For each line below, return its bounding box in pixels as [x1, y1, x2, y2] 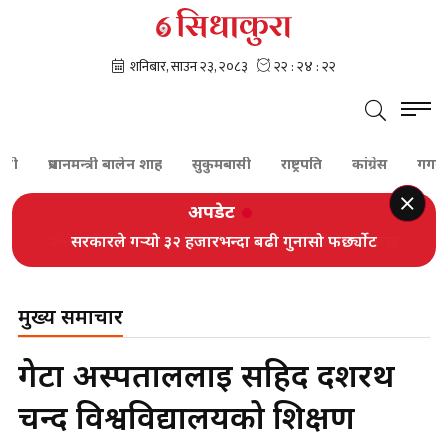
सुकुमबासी [154, 156, 213, 175]
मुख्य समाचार [18, 306, 123, 332]
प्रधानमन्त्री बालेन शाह [10, 156, 124, 175]
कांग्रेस [314, 156, 349, 175]
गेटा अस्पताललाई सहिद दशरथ [18, 358, 395, 400]
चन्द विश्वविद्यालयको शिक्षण [18, 400, 355, 442]
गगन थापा [379, 156, 437, 175]
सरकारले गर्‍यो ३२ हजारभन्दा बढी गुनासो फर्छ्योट [71, 233, 377, 254]
